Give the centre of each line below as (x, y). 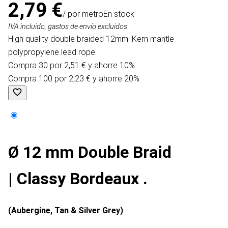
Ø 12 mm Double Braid (90, 152)
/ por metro (83, 14)
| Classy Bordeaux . (78, 179)
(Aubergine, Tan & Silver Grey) (66, 211)
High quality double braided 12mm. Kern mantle (91, 39)
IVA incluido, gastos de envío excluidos (68, 27)
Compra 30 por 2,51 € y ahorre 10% (72, 66)
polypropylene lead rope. (52, 52)
